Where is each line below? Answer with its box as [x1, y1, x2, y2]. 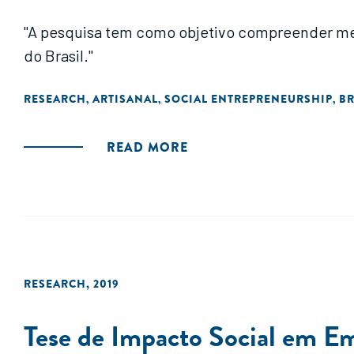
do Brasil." [24, 46, 93, 65]
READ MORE [107, 138, 188, 156]
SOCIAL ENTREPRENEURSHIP [164, 91, 333, 107]
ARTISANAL [92, 91, 158, 107]
